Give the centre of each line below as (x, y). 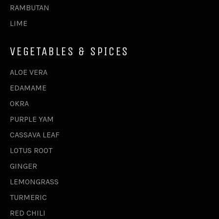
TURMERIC (28, 197)
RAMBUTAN (30, 8)
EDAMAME (28, 88)
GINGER (23, 166)
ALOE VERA (29, 72)
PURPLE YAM (32, 119)
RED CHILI (28, 213)
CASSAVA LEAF (35, 135)
